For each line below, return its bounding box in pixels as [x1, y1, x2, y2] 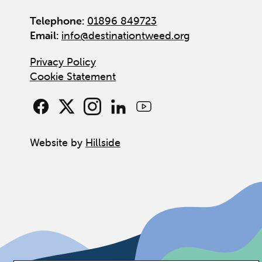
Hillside [85, 136, 120, 150]
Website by [29, 136, 85, 150]
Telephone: [29, 14, 84, 28]
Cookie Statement [29, 70, 116, 84]
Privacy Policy [29, 55, 96, 69]
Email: [29, 29, 58, 43]
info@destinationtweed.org [61, 29, 190, 43]
